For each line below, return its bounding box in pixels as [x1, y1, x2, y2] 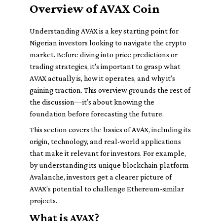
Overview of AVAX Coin [30, 1, 160, 16]
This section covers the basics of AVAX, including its [30, 125, 191, 134]
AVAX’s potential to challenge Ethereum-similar [30, 184, 184, 193]
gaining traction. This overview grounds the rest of [30, 86, 190, 94]
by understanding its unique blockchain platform [30, 161, 189, 169]
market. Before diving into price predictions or [30, 50, 178, 59]
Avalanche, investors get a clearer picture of [30, 173, 172, 181]
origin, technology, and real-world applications [30, 137, 181, 146]
